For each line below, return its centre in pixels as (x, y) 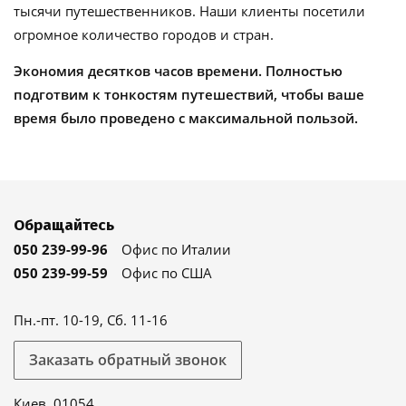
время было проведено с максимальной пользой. (186, 118)
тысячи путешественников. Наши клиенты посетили (189, 11)
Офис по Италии (176, 249)
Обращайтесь (64, 225)
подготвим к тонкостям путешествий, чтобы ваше (189, 94)
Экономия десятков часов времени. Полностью (178, 71)
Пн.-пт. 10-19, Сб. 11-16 (91, 320)
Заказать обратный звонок (128, 360)
